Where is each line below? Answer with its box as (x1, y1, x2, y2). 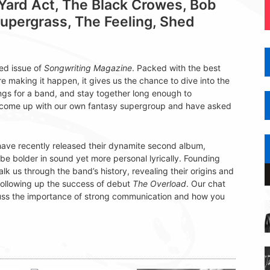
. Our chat (186, 178, 225, 189)
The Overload (133, 178, 186, 189)
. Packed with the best (132, 63, 221, 74)
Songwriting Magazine (44, 63, 132, 74)
